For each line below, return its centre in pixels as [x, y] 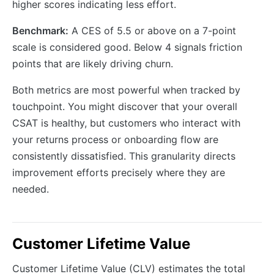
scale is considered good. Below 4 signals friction [127, 47]
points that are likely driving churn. [93, 63]
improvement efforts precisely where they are [119, 172]
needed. [31, 189]
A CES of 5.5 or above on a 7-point [152, 30]
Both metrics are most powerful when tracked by [126, 90]
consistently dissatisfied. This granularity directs [124, 156]
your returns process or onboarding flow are [115, 139]
